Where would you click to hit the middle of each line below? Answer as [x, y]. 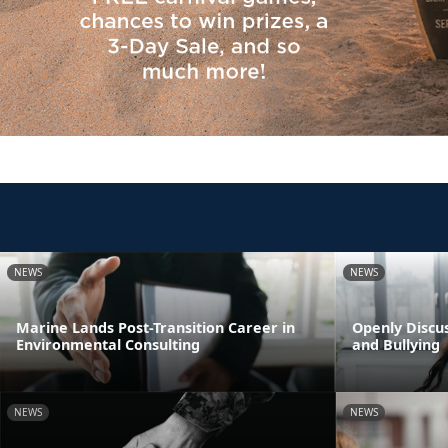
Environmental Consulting [108, 345]
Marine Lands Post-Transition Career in [155, 328]
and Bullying [396, 345]
